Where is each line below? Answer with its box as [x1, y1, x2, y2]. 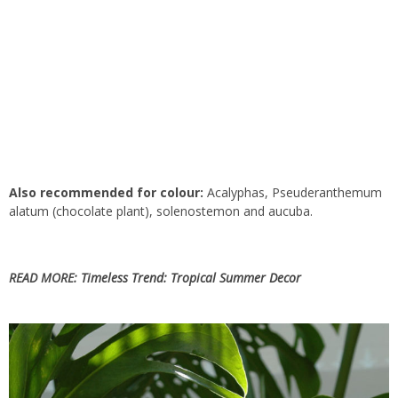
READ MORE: [9, 268, 81, 286]
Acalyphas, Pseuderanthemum [203, 183, 382, 201]
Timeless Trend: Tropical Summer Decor [81, 268, 301, 286]
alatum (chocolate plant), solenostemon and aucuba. [9, 202, 313, 219]
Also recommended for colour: [9, 183, 203, 201]
